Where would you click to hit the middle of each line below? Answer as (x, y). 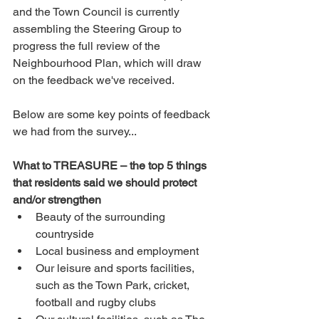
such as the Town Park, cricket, (114, 285)
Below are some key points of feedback (113, 114)
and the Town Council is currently (98, 12)
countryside (65, 234)
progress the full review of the (88, 46)
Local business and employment (117, 251)
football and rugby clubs (96, 302)
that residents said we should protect (106, 183)
